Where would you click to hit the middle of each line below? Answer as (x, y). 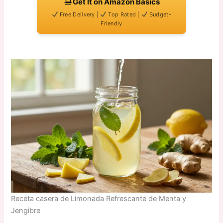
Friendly (111, 23)
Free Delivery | (79, 14)
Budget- (159, 14)
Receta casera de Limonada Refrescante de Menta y (99, 198)
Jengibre (26, 210)
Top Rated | (124, 14)
